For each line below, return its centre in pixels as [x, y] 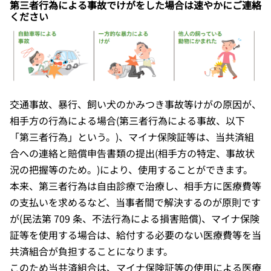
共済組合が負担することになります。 [91, 251]
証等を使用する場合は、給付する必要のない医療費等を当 [135, 235]
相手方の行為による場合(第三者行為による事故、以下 [127, 121]
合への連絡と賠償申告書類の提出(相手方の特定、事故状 [132, 153]
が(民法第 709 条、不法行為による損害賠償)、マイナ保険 [135, 219]
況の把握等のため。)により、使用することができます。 [131, 170]
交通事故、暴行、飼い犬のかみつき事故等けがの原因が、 [135, 104]
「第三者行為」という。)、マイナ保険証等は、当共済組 [132, 137]
